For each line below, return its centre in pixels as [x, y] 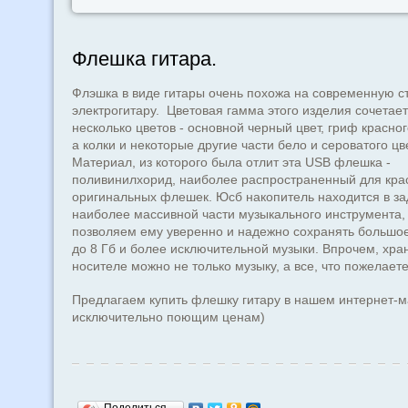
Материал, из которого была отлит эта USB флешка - [231, 162]
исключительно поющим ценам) [168, 317]
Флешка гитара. [144, 59]
